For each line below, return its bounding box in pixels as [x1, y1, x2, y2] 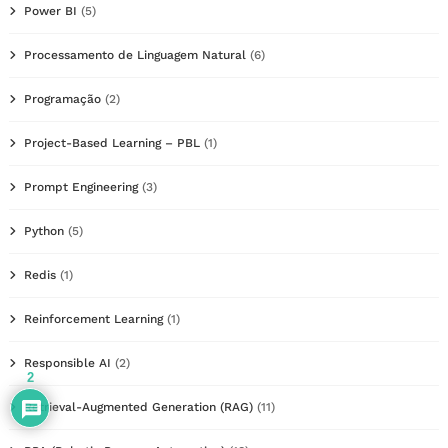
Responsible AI [24, 355, 111, 370]
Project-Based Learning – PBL [24, 135, 200, 150]
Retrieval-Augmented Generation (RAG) [24, 399, 253, 414]
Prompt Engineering [24, 179, 138, 194]
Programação [24, 91, 101, 106]
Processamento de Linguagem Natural [24, 47, 246, 62]
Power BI [24, 3, 77, 18]
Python [24, 223, 64, 238]
